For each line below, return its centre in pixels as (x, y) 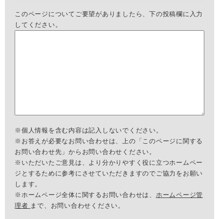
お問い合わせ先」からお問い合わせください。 (85, 152)
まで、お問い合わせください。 (77, 206)
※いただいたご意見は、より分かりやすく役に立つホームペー (109, 163)
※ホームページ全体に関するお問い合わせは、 (85, 195)
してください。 (38, 25)
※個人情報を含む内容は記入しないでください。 (89, 131)
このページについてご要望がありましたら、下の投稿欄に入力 (109, 14)
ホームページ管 (179, 195)
